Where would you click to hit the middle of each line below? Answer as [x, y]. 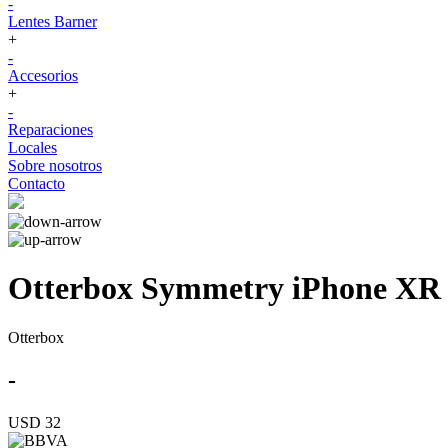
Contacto [36, 183]
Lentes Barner [52, 21]
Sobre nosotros [55, 165]
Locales [32, 147]
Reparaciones [50, 129]
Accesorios [43, 75]
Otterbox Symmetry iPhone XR [224, 288]
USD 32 [34, 422]
